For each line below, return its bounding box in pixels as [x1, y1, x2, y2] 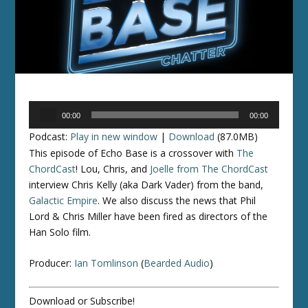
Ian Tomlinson [74, 256, 139, 270]
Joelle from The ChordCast [150, 162, 269, 176]
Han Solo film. [29, 225, 91, 239]
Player [28, 118, 56, 131]
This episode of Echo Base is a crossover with [29, 146, 237, 160]
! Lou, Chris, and [76, 162, 151, 176]
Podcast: [29, 130, 71, 144]
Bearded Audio [144, 256, 210, 270]
